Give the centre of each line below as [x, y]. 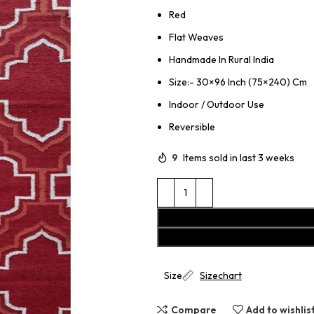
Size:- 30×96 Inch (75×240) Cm [238, 82]
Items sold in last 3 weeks [239, 157]
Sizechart [221, 275]
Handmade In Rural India [221, 60]
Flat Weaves [196, 37]
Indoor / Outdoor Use [217, 104]
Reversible [192, 127]
